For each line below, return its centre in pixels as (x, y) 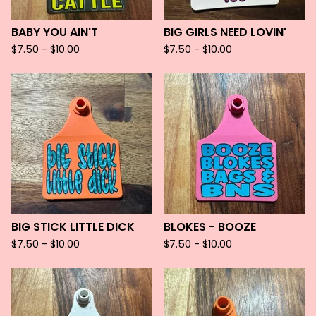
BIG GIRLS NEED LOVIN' (225, 32)
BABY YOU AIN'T (55, 32)
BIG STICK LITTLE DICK (73, 227)
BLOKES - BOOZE (210, 227)
